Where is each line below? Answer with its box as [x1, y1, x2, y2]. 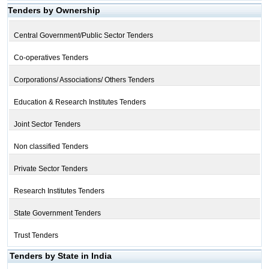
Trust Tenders [13, 231, 58, 240]
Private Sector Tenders [13, 165, 88, 173]
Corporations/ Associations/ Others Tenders [13, 76, 154, 84]
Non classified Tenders [13, 142, 88, 151]
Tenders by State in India [9, 251, 112, 261]
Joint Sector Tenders [13, 120, 80, 128]
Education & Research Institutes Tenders [13, 98, 146, 106]
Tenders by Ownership [7, 5, 100, 15]
